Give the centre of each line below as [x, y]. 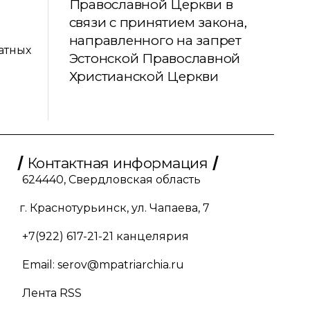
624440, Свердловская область [110, 179]
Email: [38, 264]
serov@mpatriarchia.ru [120, 264]
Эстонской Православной [155, 58]
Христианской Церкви [144, 76]
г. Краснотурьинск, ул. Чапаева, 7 [114, 208]
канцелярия [151, 236]
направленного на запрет [155, 40]
